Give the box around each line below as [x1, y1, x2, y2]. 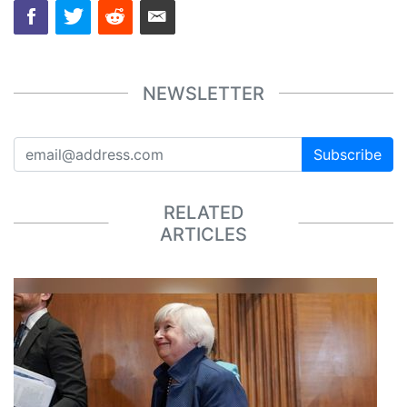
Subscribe [313, 145, 382, 164]
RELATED [164, 201, 243, 223]
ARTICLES [160, 223, 247, 245]
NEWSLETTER [143, 82, 264, 104]
